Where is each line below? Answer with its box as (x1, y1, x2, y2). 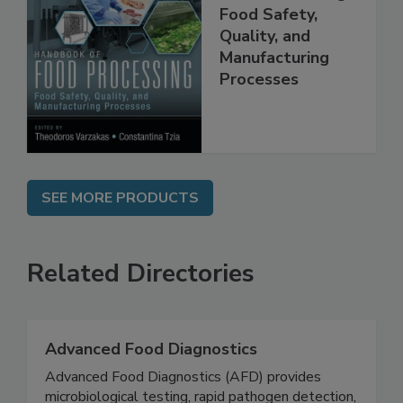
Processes (219, 86, 299, 109)
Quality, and (219, 43, 310, 66)
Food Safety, (219, 22, 318, 44)
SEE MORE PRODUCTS (41, 207, 199, 228)
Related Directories (27, 275, 255, 310)
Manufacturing (219, 65, 329, 87)
